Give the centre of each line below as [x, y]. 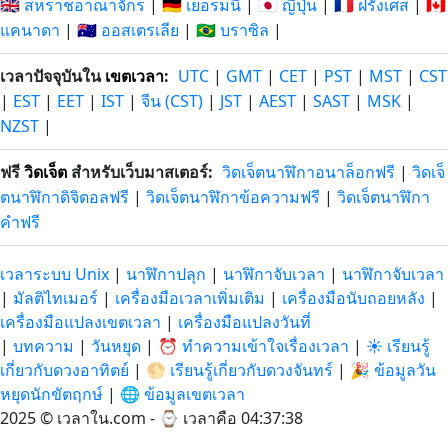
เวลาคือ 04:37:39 [243, 418]
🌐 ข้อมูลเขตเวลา [182, 394]
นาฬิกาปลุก [166, 274]
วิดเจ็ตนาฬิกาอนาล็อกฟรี [308, 172]
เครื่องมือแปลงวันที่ [244, 322]
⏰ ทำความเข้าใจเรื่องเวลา [253, 346]
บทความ [43, 346]
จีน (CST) [172, 101]
